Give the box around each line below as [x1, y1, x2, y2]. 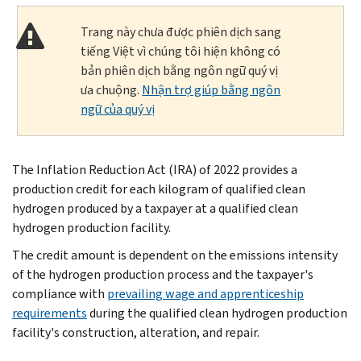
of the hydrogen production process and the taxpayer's [12, 265, 313, 283]
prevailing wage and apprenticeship [107, 284, 304, 302]
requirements [12, 304, 87, 322]
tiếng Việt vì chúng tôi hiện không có [81, 42, 281, 60]
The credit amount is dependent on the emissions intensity [12, 246, 338, 263]
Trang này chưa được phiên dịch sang [81, 23, 282, 40]
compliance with [12, 284, 107, 302]
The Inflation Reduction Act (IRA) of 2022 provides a [12, 160, 297, 178]
